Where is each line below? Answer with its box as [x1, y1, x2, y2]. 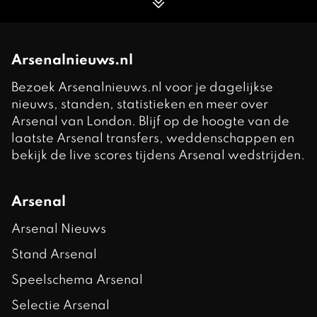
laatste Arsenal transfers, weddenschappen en [11, 132, 294, 145]
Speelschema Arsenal [11, 273, 143, 287]
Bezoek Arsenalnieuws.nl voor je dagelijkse [11, 81, 273, 94]
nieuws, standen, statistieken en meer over [11, 98, 268, 111]
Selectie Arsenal [11, 299, 110, 312]
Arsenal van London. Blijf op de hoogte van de [11, 115, 289, 128]
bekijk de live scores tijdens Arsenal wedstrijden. [11, 149, 305, 162]
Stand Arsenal [11, 248, 97, 261]
